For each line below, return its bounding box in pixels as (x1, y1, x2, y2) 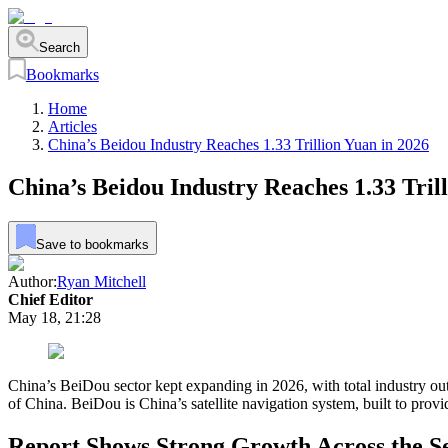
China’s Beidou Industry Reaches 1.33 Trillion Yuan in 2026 (48, 136, 429, 154)
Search (38, 39, 80, 55)
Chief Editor (8, 290, 93, 308)
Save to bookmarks (35, 236, 149, 252)
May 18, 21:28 (8, 308, 101, 326)
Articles (48, 118, 97, 136)
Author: (8, 272, 57, 290)
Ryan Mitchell (57, 272, 146, 290)
